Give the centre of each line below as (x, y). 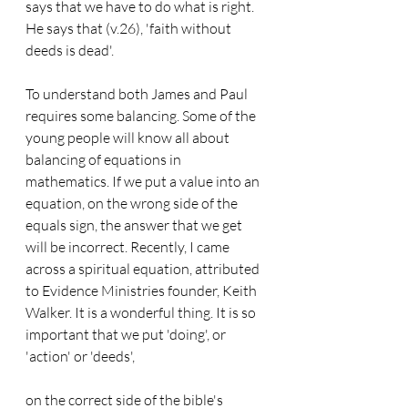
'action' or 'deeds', (80, 356)
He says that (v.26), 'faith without (130, 28)
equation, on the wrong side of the (133, 203)
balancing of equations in (105, 159)
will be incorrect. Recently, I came (129, 247)
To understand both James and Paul (138, 94)
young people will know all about (129, 138)
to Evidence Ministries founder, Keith (143, 291)
